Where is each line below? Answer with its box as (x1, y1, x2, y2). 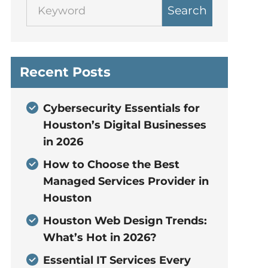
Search (167, 4, 207, 17)
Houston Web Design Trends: (42, 214, 207, 227)
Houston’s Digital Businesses (42, 118, 206, 132)
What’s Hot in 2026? (42, 231, 157, 244)
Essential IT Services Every (42, 254, 191, 267)
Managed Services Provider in (42, 175, 209, 188)
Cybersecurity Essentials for (42, 102, 200, 115)
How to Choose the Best (42, 158, 179, 171)
